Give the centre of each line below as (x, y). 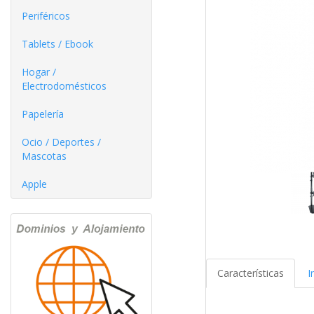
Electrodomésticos (64, 86)
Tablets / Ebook (57, 44)
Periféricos (46, 16)
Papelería (43, 114)
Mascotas (44, 156)
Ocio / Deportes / (61, 142)
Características (250, 273)
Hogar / (39, 72)
